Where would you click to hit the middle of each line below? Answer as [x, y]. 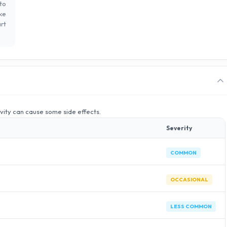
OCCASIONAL [189, 180]
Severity [179, 128]
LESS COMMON [191, 206]
